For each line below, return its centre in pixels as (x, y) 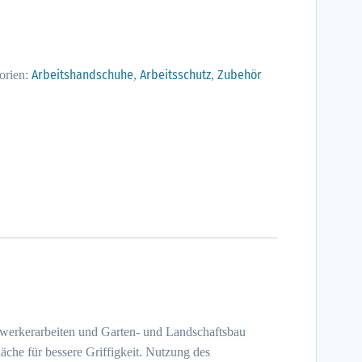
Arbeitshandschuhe (82, 74)
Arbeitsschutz (175, 74)
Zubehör (239, 74)
